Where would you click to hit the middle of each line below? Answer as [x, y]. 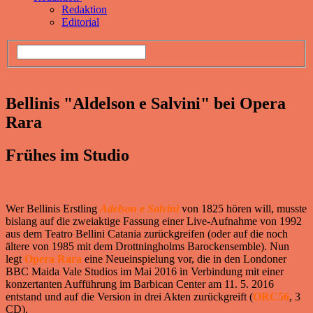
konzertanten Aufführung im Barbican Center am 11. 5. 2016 [140, 284]
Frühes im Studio [67, 155]
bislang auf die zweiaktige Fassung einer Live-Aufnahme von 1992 [154, 221]
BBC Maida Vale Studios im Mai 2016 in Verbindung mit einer [145, 272]
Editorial [80, 22]
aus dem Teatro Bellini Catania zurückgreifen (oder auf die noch [147, 234]
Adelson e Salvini [139, 209]
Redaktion [84, 9]
